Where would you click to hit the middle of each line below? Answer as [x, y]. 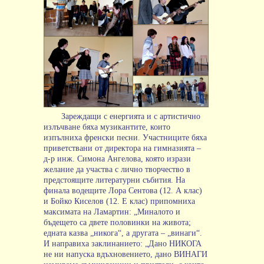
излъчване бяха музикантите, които [107, 127]
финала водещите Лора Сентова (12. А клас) [123, 190]
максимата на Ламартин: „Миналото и [112, 212]
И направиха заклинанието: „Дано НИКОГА [123, 243]
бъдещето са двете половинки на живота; [117, 222]
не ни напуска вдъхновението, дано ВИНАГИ [126, 254]
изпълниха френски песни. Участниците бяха [125, 137]
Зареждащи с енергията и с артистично [131, 116]
